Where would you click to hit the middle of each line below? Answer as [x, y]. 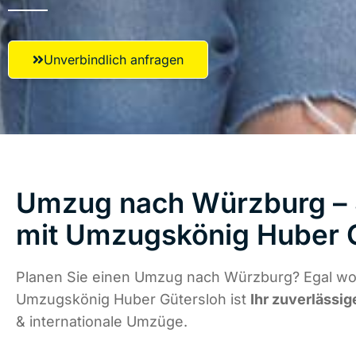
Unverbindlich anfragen [114, 60]
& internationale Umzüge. [102, 322]
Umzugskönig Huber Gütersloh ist [133, 300]
